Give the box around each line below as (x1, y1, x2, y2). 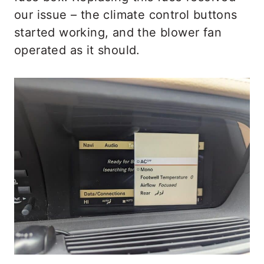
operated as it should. (14, 42, 140, 57)
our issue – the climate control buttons (14, 7, 237, 22)
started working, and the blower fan (14, 25, 222, 39)
